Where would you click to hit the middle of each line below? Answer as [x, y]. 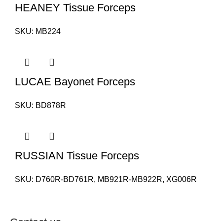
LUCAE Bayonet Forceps [75, 82]
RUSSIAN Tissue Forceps [77, 156]
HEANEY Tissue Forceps [75, 8]
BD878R [51, 105]
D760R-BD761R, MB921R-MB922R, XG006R [116, 179]
